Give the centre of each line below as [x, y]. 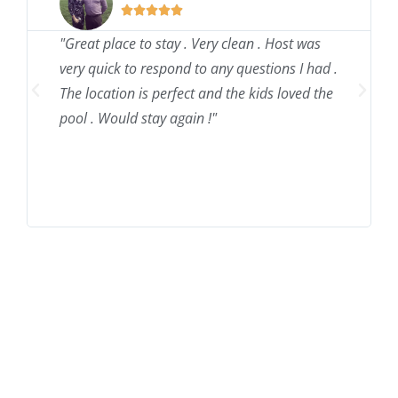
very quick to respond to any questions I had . [199, 68]
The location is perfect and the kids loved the [197, 93]
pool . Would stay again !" [139, 118]
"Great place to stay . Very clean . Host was [191, 43]
